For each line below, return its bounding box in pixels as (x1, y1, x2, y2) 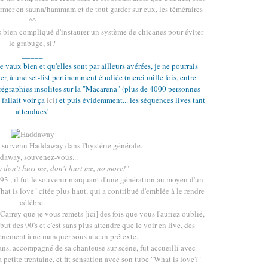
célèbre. (20, 197, 45, 208)
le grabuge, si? (9, 38, 56, 48)
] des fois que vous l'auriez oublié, (96, 208, 205, 219)
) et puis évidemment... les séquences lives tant (55, 95, 205, 105)
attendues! (16, 106, 49, 117)
